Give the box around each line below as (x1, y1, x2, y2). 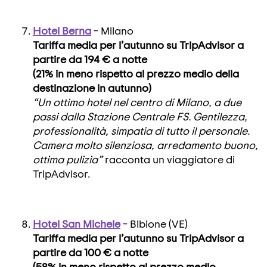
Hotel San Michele (33, 217, 120, 230)
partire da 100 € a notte (33, 246, 148, 259)
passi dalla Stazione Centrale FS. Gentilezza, (33, 110, 247, 123)
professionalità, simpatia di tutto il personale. (33, 124, 250, 137)
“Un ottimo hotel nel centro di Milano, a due (33, 95, 241, 108)
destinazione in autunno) (33, 81, 151, 94)
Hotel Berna (33, 24, 91, 37)
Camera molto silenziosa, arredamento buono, (33, 138, 258, 151)
